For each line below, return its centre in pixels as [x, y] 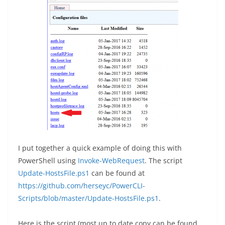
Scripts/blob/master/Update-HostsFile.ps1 [88, 198]
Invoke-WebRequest [111, 160]
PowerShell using [48, 160]
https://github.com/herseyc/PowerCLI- [82, 185]
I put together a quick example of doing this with [100, 148]
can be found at [117, 173]
